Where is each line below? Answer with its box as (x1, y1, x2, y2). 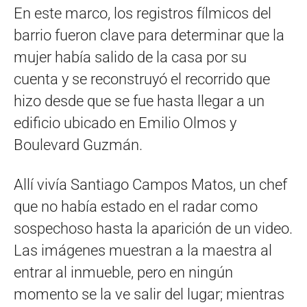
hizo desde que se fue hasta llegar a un (14, 92, 265, 110)
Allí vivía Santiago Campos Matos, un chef (14, 175, 287, 193)
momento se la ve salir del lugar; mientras (14, 285, 284, 303)
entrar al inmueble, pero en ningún (14, 263, 233, 281)
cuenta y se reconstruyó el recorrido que (14, 70, 270, 88)
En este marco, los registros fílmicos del (14, 4, 271, 22)
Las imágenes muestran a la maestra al (14, 241, 272, 259)
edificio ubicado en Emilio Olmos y (14, 114, 236, 132)
